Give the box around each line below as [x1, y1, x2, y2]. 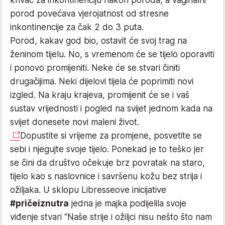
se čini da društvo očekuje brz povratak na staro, [10, 157, 205, 168]
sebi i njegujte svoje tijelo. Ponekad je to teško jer [10, 144, 204, 154]
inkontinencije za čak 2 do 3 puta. [10, 22, 144, 32]
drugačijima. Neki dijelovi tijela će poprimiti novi [10, 76, 193, 86]
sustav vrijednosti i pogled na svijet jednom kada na [10, 103, 212, 114]
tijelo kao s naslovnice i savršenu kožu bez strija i [10, 171, 202, 181]
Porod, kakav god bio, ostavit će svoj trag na [10, 35, 187, 46]
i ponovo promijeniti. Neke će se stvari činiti [10, 62, 180, 73]
